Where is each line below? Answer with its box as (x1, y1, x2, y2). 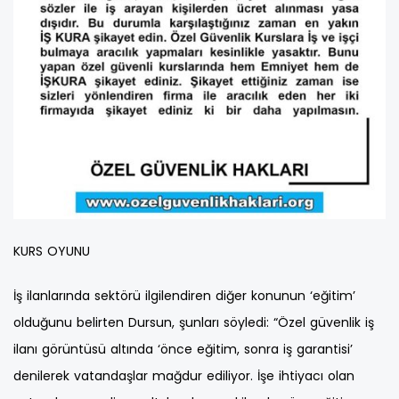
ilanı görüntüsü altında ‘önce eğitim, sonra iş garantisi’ (13, 340, 353, 359)
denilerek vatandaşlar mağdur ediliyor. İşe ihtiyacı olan (13, 367, 354, 386)
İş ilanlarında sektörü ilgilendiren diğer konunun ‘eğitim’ (13, 287, 355, 305)
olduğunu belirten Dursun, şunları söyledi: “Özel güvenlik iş (13, 313, 374, 332)
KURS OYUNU (13, 242, 90, 261)
